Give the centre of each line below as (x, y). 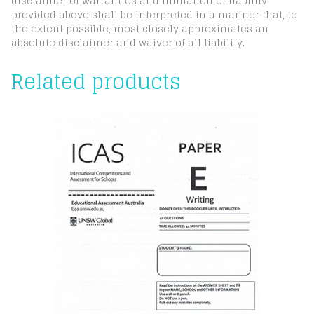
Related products (96, 82)
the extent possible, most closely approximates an (140, 28)
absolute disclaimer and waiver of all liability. (128, 42)
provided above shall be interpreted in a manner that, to (154, 14)
